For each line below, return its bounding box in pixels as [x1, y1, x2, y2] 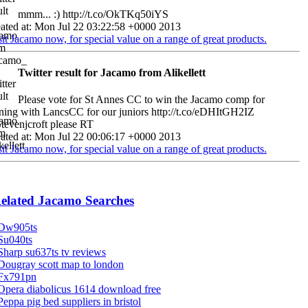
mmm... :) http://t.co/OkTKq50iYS [18, 8, 168, 20]
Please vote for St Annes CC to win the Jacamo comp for [18, 93, 265, 106]
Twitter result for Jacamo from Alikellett [18, 67, 206, 79]
